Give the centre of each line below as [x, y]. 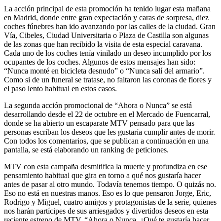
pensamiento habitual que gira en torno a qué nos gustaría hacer [102, 175]
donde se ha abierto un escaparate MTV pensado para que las [99, 123]
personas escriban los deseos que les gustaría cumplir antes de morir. [110, 132]
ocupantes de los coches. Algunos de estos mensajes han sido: [100, 62]
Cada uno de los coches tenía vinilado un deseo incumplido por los [108, 53]
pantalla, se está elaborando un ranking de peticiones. [86, 149]
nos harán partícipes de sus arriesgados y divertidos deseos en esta [106, 211]
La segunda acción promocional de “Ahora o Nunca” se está [98, 105]
